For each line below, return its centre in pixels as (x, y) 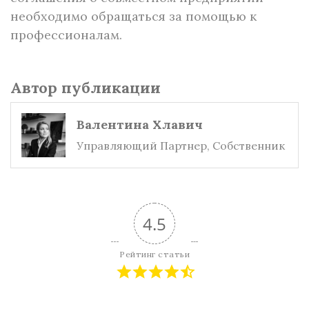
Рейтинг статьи (154, 254)
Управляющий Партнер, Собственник (181, 146)
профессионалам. (66, 35)
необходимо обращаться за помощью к (133, 16)
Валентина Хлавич (140, 124)
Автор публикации (86, 88)
